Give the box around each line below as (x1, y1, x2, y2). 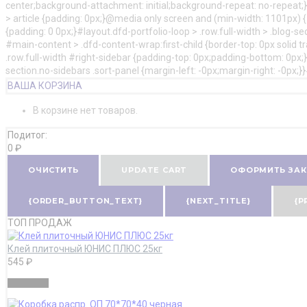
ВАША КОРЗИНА (8, 79, 82, 91)
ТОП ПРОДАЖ (8, 217, 72, 228)
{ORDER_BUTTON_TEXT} (28, 195, 143, 206)
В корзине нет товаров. (33, 104, 138, 116)
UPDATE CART (121, 164, 188, 175)
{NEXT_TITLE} (186, 195, 251, 206)
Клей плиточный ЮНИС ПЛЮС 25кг (8, 243, 162, 254)
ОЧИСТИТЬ (28, 164, 79, 175)
